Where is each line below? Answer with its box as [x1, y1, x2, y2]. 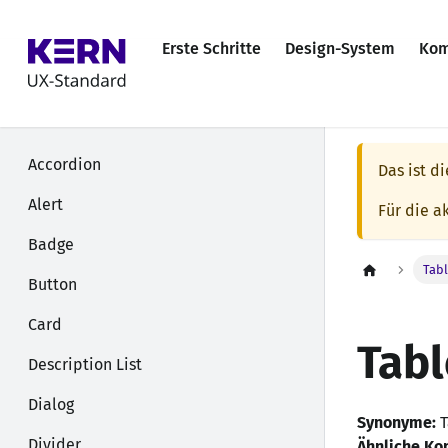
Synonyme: [357, 413, 436, 433]
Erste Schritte [162, 39, 262, 58]
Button [28, 275, 77, 294]
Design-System [285, 39, 396, 58]
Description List [28, 355, 142, 374]
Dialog [28, 395, 74, 414]
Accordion [28, 155, 101, 174]
